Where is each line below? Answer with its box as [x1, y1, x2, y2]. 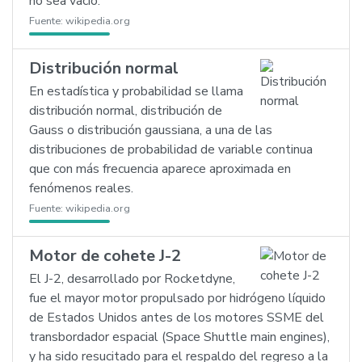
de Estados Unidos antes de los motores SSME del [29, 309, 324, 326]
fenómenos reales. [29, 179, 133, 197]
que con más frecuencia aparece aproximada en [29, 160, 291, 178]
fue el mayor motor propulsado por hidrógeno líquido [29, 289, 326, 307]
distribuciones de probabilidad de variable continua [29, 141, 313, 158]
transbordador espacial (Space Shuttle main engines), [29, 328, 330, 346]
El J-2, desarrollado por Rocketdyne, [29, 270, 235, 288]
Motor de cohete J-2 [29, 245, 181, 267]
